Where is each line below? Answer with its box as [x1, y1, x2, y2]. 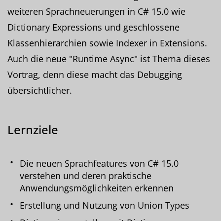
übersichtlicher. [7, 84, 72, 96]
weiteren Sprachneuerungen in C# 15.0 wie [7, 5, 185, 17]
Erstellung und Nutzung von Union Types [20, 199, 189, 211]
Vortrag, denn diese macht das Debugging [7, 68, 182, 80]
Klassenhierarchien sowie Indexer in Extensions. [7, 37, 207, 49]
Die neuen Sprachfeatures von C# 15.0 [20, 157, 179, 169]
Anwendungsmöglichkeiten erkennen [20, 182, 174, 194]
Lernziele [7, 121, 58, 138]
